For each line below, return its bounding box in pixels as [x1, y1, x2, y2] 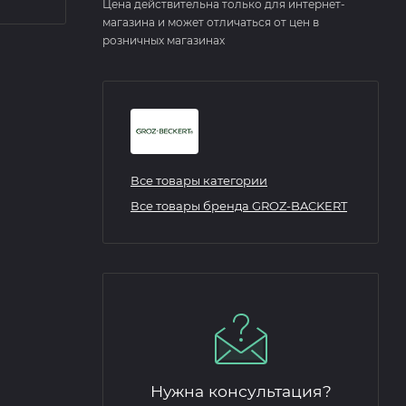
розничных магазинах [102, 34, 225, 47]
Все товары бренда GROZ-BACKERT [130, 198, 347, 213]
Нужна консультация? [150, 382, 332, 401]
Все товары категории [130, 173, 267, 188]
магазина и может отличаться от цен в [102, 15, 319, 29]
